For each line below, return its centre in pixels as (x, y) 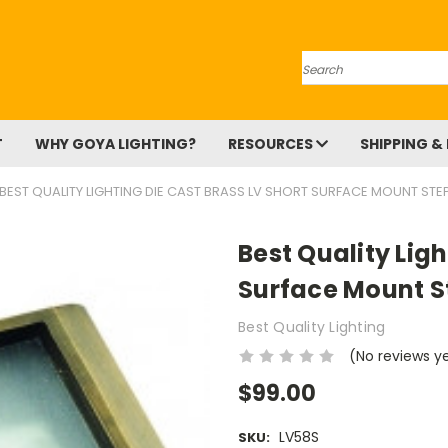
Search (326, 60)
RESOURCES (272, 144)
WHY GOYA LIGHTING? (115, 144)
